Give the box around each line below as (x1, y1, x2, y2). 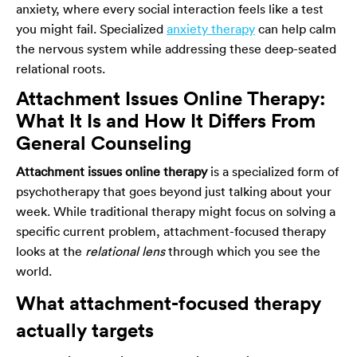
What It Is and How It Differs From (16, 108, 316, 133)
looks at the (16, 243, 85, 260)
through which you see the (165, 243, 320, 260)
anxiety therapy (167, 21, 255, 37)
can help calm (255, 21, 336, 37)
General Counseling (16, 131, 191, 155)
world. (16, 263, 52, 280)
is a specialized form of (207, 163, 339, 180)
